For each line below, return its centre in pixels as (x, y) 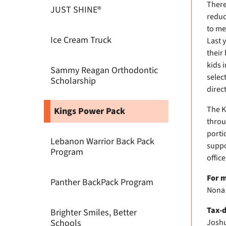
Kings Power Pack (90, 111)
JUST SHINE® (76, 10)
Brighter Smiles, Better (94, 213)
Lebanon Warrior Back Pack (102, 142)
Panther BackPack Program (102, 182)
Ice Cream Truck (81, 40)
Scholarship (73, 81)
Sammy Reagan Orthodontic (104, 70)
